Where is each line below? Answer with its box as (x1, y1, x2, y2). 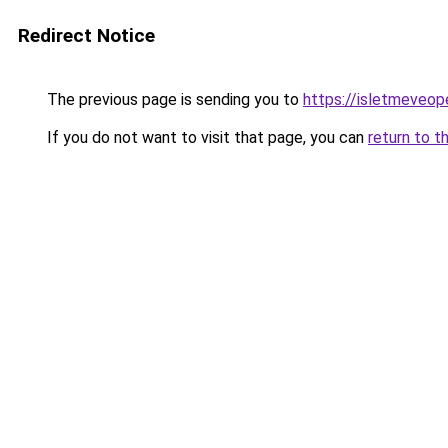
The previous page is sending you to (43, 90, 303, 109)
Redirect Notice (18, 24, 155, 47)
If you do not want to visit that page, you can (43, 128, 368, 147)
